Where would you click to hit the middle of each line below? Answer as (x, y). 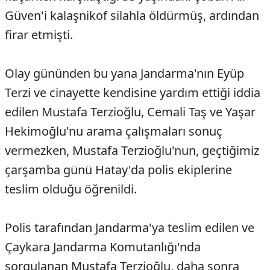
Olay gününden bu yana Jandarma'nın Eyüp (124, 74)
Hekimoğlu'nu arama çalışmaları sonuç (114, 131)
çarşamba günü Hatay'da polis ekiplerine (118, 170)
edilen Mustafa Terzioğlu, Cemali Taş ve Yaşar (130, 112)
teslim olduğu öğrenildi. (71, 189)
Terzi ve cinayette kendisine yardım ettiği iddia (133, 93)
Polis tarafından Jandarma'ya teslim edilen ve (130, 228)
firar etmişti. (39, 35)
